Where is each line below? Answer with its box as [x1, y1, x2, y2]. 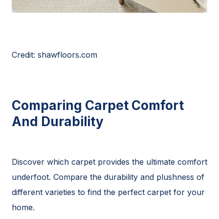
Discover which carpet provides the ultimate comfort [12, 156, 207, 167]
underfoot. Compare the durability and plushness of [12, 172, 204, 182]
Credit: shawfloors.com [12, 49, 97, 60]
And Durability [12, 113, 104, 129]
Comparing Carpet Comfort [12, 97, 184, 113]
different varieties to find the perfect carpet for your [12, 187, 205, 197]
